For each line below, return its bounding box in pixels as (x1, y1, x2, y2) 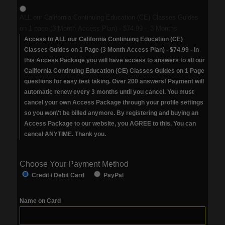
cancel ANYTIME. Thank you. (24, 131, 106, 138)
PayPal (103, 172, 124, 179)
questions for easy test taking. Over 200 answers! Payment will (24, 78, 204, 85)
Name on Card (19, 197, 61, 204)
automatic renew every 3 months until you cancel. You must (24, 88, 194, 95)
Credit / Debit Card (31, 172, 84, 179)
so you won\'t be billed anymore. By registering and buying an (24, 109, 198, 117)
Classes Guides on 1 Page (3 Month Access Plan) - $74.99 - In (24, 46, 199, 53)
